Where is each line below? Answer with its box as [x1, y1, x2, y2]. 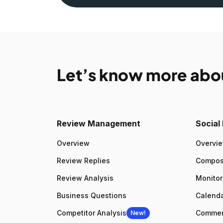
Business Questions [57, 191, 126, 200]
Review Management [57, 118, 140, 129]
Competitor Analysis [57, 209, 126, 218]
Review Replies [57, 156, 110, 165]
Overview [57, 139, 90, 148]
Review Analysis [57, 174, 113, 183]
